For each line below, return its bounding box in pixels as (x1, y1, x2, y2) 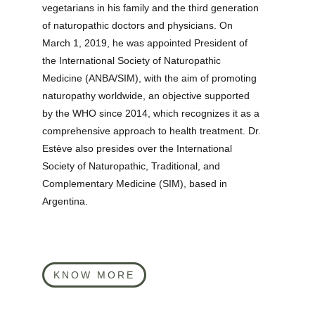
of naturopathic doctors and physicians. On (42, 20, 236, 31)
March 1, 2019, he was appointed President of (42, 37, 250, 49)
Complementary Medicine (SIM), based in (42, 178, 230, 189)
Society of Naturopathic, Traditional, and (42, 160, 223, 172)
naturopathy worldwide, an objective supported (42, 90, 252, 101)
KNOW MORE (53, 269, 136, 281)
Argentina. (42, 195, 88, 207)
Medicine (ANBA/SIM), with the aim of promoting (42, 72, 259, 84)
